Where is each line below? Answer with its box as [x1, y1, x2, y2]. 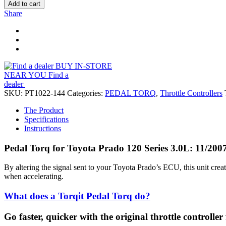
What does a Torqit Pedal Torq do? [4, 191, 150, 202]
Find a [48, 70, 69, 79]
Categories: [67, 88, 105, 97]
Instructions [24, 124, 61, 133]
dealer [4, 79, 25, 88]
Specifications [24, 115, 69, 124]
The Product [24, 105, 64, 115]
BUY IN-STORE [55, 61, 112, 70]
